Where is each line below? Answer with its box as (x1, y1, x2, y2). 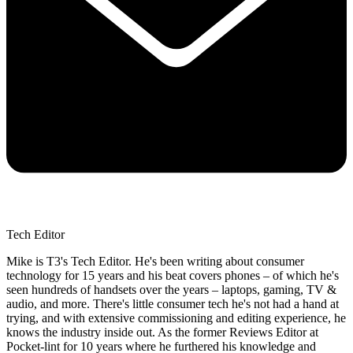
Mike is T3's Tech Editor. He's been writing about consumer (6, 254, 304, 268)
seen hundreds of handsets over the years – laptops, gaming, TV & (6, 282, 336, 296)
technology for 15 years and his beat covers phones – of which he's (6, 268, 339, 282)
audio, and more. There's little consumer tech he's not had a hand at (6, 296, 339, 310)
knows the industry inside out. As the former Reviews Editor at (6, 325, 318, 339)
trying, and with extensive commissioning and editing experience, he (6, 310, 346, 325)
